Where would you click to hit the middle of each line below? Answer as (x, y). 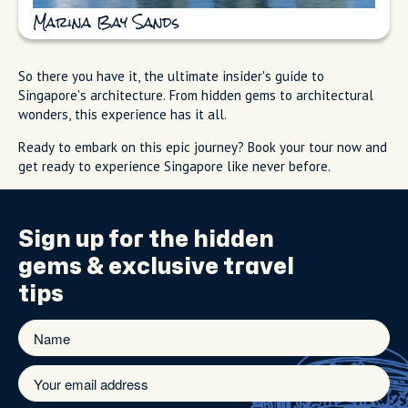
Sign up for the (106, 240)
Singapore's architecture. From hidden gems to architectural (196, 96)
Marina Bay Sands (106, 24)
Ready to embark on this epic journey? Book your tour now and (203, 148)
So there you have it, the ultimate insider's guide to (171, 76)
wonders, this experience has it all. (124, 115)
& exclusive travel (188, 267)
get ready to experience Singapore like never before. (174, 167)
